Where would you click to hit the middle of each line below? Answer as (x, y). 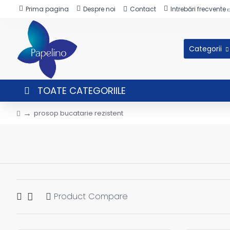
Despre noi (99, 9)
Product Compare (91, 196)
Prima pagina (47, 9)
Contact (143, 9)
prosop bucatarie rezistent (79, 113)
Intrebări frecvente (198, 9)
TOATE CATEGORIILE (82, 91)
